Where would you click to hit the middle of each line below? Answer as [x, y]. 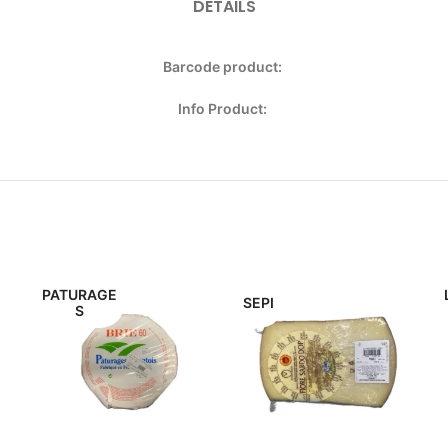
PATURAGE [80, 294]
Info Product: [224, 108]
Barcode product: [224, 66]
